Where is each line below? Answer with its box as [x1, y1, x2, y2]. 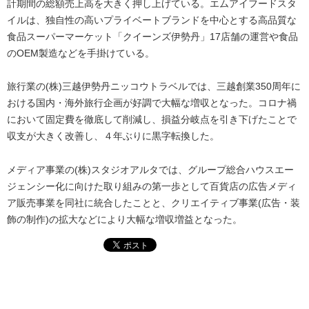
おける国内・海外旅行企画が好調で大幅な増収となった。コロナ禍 [7, 97, 297, 109]
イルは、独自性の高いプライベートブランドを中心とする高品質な [7, 14, 297, 26]
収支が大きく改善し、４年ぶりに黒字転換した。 [7, 130, 219, 142]
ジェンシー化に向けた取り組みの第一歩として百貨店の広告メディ [7, 180, 297, 192]
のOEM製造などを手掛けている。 [7, 47, 154, 59]
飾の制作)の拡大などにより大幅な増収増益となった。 [7, 213, 242, 225]
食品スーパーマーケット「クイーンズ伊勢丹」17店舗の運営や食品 [7, 30, 298, 42]
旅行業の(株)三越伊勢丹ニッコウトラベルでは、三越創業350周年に [7, 81, 301, 92]
